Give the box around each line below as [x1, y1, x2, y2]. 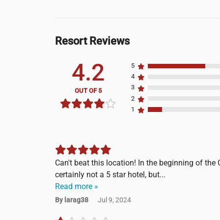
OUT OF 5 [74, 86, 102, 94]
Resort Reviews [55, 34, 130, 47]
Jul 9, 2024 [98, 196, 131, 204]
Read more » [55, 182, 98, 192]
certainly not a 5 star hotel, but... [55, 170, 165, 180]
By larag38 [55, 196, 90, 204]
